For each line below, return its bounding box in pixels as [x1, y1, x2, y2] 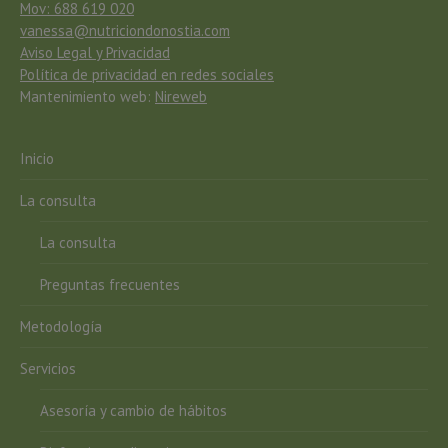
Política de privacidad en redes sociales [20, 64, 274, 84]
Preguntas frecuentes [40, 274, 180, 294]
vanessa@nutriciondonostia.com [20, 20, 230, 40]
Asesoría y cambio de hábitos [40, 400, 227, 420]
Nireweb [155, 86, 207, 106]
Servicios [20, 358, 76, 378]
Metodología [20, 316, 102, 336]
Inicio [20, 148, 54, 168]
